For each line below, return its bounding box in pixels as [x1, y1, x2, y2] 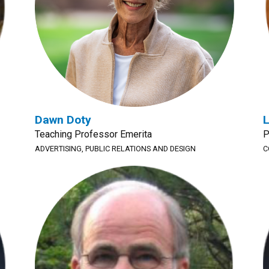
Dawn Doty [35, 113, 91, 127]
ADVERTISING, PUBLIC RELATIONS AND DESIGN [35, 144, 196, 153]
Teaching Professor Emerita [35, 128, 152, 140]
